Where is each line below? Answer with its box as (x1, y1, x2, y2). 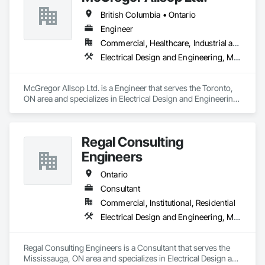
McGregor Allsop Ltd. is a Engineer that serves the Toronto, (24, 83, 233, 93)
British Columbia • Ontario (101, 9, 196, 20)
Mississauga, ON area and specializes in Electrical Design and (24, 253, 241, 263)
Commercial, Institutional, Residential (101, 198, 235, 208)
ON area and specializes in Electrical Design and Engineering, (24, 93, 240, 104)
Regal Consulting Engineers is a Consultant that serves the (24, 243, 230, 253)
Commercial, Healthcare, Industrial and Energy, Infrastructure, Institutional (232, 38, 240, 48)
